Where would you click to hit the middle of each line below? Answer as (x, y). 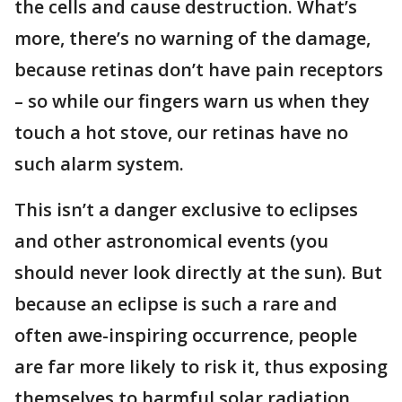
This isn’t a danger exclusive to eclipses (186, 210)
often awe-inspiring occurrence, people (186, 336)
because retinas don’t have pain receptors (199, 70)
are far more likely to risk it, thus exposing (201, 367)
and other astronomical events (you (171, 241)
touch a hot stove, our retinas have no (181, 133)
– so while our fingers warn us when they (192, 101)
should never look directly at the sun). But (198, 273)
